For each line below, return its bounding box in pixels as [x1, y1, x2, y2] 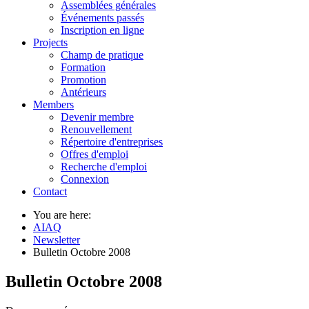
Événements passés [61, 12, 144, 23]
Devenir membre [61, 111, 134, 123]
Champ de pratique [61, 49, 143, 61]
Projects [33, 37, 68, 48]
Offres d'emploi [61, 148, 128, 160]
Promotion [61, 74, 106, 86]
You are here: [33, 209, 97, 221]
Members [33, 99, 74, 110]
